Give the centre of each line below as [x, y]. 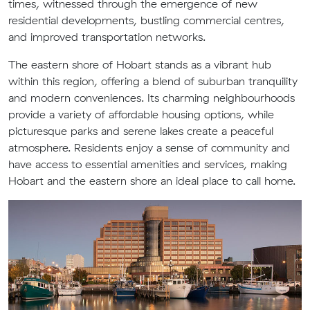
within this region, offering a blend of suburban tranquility [153, 81]
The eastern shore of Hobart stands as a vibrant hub [140, 64]
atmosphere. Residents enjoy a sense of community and [149, 147]
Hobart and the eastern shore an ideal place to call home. [152, 181]
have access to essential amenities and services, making [148, 164]
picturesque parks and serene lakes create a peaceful [141, 131]
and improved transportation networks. [107, 37]
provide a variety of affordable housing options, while [141, 114]
